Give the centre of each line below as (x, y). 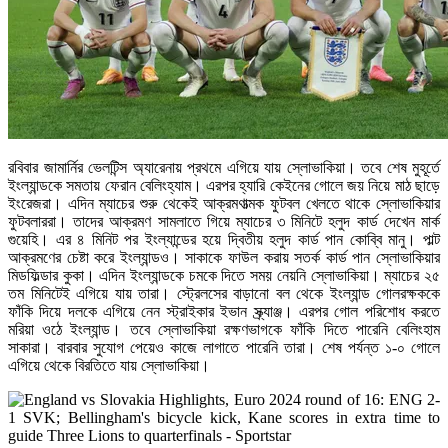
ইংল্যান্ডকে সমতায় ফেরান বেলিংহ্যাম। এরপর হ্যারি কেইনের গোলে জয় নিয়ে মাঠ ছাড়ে (224, 185)
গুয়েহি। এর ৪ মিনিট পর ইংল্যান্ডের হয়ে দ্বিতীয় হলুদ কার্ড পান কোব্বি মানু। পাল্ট (224, 239)
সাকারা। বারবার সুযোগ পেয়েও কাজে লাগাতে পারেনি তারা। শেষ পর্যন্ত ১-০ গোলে (224, 347)
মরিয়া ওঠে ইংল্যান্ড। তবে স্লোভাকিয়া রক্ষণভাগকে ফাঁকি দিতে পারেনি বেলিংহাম (224, 329)
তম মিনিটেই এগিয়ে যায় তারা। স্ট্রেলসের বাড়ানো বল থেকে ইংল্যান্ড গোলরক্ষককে (224, 293)
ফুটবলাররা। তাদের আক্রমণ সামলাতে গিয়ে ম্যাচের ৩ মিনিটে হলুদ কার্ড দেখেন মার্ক (224, 221)
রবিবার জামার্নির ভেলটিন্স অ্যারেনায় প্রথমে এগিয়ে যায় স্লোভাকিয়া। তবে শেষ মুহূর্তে (224, 167)
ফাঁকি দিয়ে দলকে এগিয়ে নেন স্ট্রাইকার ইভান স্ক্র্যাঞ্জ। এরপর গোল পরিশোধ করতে (224, 311)
